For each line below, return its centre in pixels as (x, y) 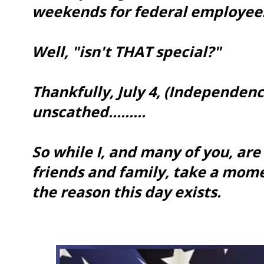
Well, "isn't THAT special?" (126, 51)
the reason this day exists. (126, 191)
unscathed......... (89, 111)
